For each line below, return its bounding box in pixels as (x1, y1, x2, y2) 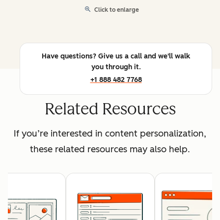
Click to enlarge (94, 6, 139, 14)
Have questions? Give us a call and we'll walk (42, 52, 190, 61)
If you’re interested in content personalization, (14, 128, 206, 139)
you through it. (91, 63, 141, 72)
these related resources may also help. (30, 144, 190, 155)
